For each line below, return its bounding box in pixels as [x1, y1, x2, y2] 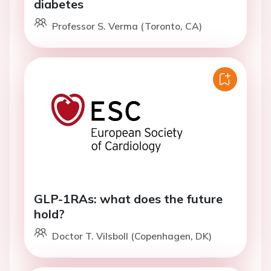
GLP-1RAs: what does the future [34, 191, 223, 206]
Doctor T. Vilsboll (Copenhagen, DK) [52, 230, 212, 242]
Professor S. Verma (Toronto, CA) [52, 20, 202, 32]
